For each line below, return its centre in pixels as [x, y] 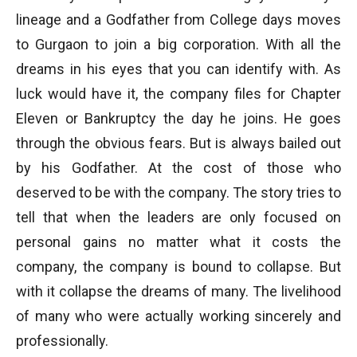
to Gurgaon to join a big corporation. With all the [178, 44]
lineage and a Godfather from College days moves [178, 20]
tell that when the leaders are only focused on [178, 217]
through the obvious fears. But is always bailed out [178, 143]
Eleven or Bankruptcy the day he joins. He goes [178, 118]
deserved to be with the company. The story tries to [178, 192]
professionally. [62, 341]
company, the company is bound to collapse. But [178, 267]
